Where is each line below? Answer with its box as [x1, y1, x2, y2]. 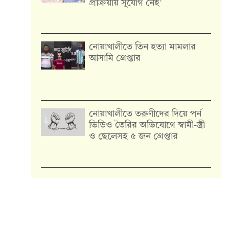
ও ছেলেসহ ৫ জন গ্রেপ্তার [89, 132, 178, 142]
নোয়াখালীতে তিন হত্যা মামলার [89, 42, 196, 52]
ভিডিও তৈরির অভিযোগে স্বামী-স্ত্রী [89, 121, 205, 130]
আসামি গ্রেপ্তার [89, 54, 141, 63]
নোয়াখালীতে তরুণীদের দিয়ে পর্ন [89, 109, 202, 119]
